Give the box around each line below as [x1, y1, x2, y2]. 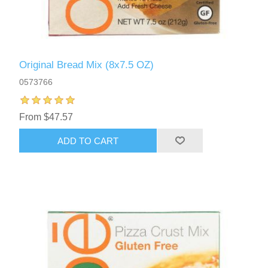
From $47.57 [19, 112, 74, 123]
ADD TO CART [57, 135, 119, 146]
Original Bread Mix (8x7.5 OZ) [19, 59, 154, 71]
